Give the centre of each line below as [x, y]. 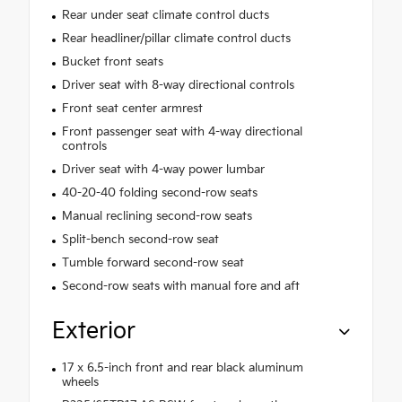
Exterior [94, 332]
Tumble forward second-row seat [153, 263]
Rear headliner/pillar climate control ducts [176, 39]
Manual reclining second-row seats [157, 217]
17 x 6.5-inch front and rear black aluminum [182, 368]
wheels [80, 383]
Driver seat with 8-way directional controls [178, 86]
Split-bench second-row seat [140, 240]
